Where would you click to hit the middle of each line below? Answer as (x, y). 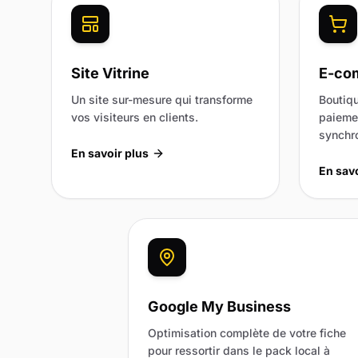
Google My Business (219, 306)
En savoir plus (110, 153)
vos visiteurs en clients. (135, 117)
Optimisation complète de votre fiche (247, 332)
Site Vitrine (110, 73)
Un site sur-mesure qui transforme (162, 99)
